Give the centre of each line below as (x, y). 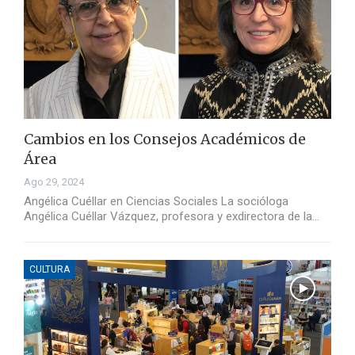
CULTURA (50, 270)
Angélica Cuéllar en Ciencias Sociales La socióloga (156, 202)
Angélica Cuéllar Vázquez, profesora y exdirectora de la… (172, 217)
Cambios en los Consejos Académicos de (165, 139)
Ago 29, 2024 (54, 182)
